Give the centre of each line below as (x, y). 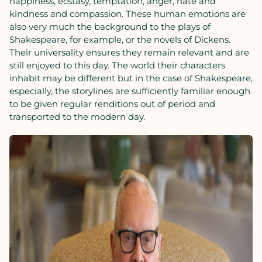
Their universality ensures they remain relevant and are (129, 52)
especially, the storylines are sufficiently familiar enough (130, 91)
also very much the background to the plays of (110, 27)
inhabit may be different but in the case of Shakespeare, (131, 78)
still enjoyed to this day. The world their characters (117, 65)
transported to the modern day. (77, 117)
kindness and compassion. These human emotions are (127, 14)
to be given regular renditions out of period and (112, 104)
